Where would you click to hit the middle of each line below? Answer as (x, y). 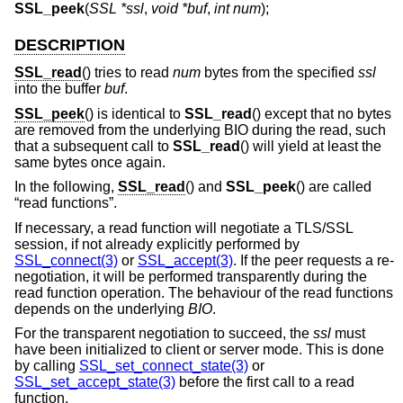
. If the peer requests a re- (313, 260)
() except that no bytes (322, 113)
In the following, (66, 187)
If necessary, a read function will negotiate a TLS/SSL (184, 228)
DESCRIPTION (70, 45)
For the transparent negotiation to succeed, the (164, 334)
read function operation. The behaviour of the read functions (204, 292)
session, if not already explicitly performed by (157, 244)
